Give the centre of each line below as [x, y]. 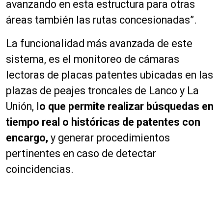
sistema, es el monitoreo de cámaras [93, 59]
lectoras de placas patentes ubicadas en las [110, 75]
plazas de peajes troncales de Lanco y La [102, 91]
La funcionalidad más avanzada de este [99, 44]
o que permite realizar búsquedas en [126, 107]
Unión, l [23, 107]
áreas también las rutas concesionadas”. [101, 20]
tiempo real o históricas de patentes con [103, 122]
